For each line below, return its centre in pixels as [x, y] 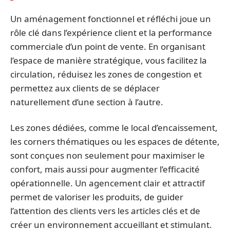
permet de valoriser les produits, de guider [97, 197]
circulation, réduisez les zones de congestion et [106, 74]
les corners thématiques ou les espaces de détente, [115, 141]
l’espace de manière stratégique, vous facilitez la [109, 60]
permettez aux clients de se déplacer [85, 88]
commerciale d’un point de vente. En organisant [108, 46]
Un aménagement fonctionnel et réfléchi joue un [111, 19]
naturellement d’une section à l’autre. [87, 102]
